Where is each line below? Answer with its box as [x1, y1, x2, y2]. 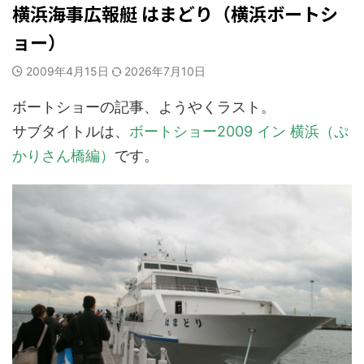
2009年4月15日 [26, 64, 112, 78]
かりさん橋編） [12, 147, 115, 164]
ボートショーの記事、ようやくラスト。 [12, 98, 275, 115]
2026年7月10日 [124, 64, 206, 78]
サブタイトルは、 [12, 123, 129, 140]
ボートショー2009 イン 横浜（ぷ [129, 123, 349, 140]
